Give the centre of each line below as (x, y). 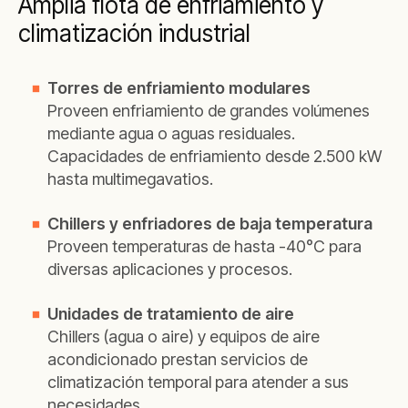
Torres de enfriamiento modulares (179, 88)
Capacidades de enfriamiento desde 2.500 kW (214, 156)
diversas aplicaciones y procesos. (170, 269)
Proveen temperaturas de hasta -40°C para (204, 246)
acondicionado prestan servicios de (178, 359)
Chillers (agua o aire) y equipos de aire (184, 337)
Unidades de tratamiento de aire (171, 314)
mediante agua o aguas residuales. (171, 133)
